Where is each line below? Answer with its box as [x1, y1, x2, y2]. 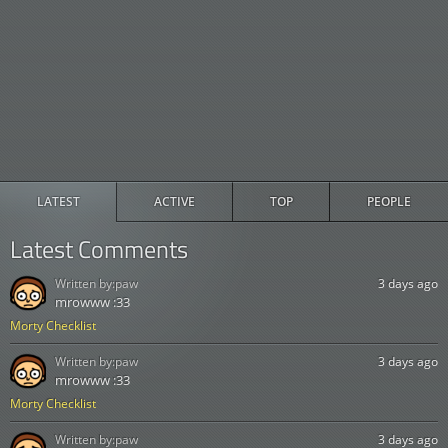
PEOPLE [366, 193, 411, 210]
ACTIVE [154, 193, 196, 210]
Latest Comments [10, 231, 188, 267]
